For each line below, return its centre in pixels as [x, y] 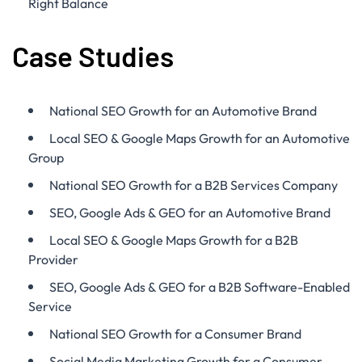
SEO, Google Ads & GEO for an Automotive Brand [190, 213]
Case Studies [93, 56]
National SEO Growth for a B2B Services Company [194, 185]
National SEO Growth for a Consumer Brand [175, 334]
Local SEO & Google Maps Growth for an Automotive [200, 138]
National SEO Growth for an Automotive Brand [183, 111]
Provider [53, 259]
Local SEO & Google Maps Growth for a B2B [174, 240]
